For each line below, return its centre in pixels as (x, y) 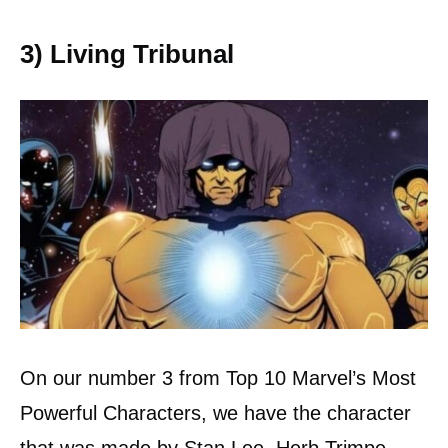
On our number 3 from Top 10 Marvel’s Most (218, 378)
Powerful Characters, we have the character (215, 413)
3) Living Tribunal (127, 53)
